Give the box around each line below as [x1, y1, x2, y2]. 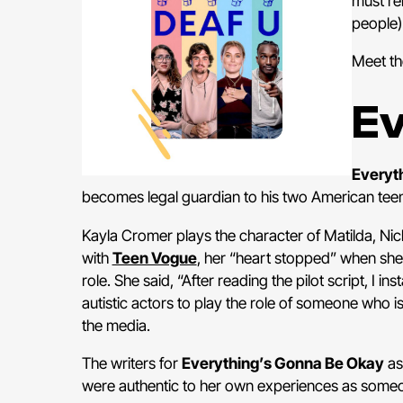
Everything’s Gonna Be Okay [181, 353, 384, 372]
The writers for [81, 353, 182, 372]
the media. [81, 315, 150, 335]
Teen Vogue [112, 247, 197, 267]
